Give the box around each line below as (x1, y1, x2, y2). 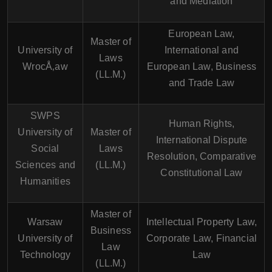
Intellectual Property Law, (146, 217, 257, 227)
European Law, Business (146, 61, 257, 72)
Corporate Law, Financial (146, 233, 257, 243)
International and (165, 45, 239, 55)
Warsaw (27, 217, 63, 227)
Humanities (20, 176, 70, 186)
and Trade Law (168, 78, 235, 88)
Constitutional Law (160, 168, 243, 178)
